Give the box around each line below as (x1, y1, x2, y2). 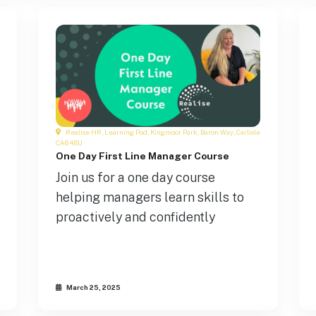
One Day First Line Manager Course (56, 150, 229, 162)
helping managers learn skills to (56, 190, 244, 205)
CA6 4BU (56, 139, 83, 147)
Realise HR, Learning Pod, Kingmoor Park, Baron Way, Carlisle (64, 128, 260, 136)
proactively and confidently (56, 209, 215, 224)
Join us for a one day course (56, 170, 215, 185)
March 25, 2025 (65, 283, 121, 291)
